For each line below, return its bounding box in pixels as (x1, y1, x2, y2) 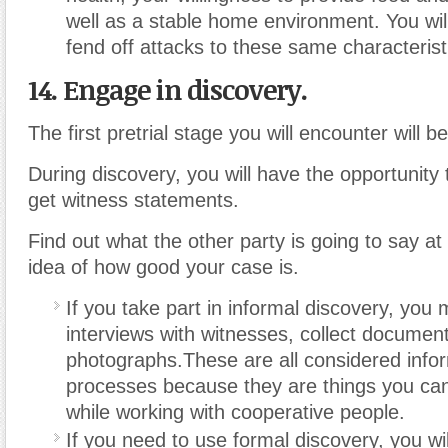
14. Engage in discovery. (28, 71, 307, 109)
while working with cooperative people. (66, 401, 405, 424)
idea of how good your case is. (28, 256, 299, 279)
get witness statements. (28, 189, 239, 212)
